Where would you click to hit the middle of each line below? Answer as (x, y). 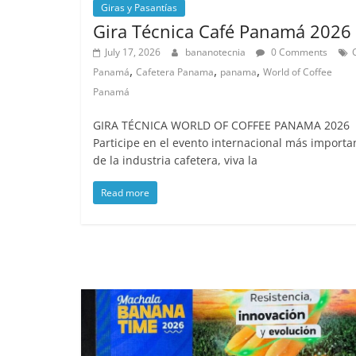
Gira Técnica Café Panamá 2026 (222, 31)
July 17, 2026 (133, 52)
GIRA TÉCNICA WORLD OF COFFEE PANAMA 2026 (221, 125)
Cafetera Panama (175, 72)
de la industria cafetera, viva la (175, 160)
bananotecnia (217, 52)
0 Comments (298, 52)
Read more (125, 192)
